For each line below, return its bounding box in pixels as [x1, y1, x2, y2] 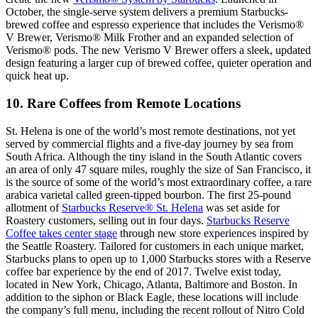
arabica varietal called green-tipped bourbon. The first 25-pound [6, 188, 291, 201]
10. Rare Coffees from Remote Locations [6, 96, 241, 111]
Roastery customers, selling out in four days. [6, 214, 207, 226]
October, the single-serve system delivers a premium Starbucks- [6, 6, 288, 18]
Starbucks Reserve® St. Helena [62, 201, 203, 214]
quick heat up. [6, 70, 69, 82]
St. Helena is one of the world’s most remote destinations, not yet [6, 124, 295, 137]
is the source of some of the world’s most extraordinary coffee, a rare [6, 175, 312, 188]
